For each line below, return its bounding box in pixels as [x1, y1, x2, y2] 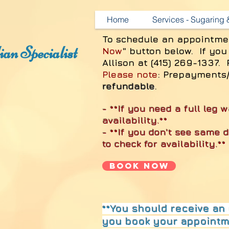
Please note [102, 69, 157, 80]
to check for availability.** [102, 139, 226, 149]
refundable [102, 81, 154, 91]
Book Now [109, 161, 169, 171]
